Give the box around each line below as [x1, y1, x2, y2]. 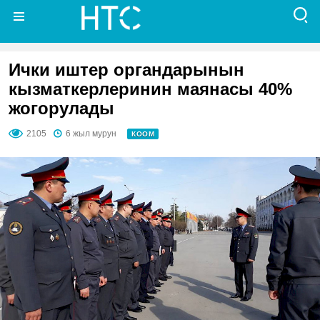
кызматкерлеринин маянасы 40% [9, 79, 292, 99]
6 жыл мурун [66, 129, 116, 139]
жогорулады [9, 99, 114, 118]
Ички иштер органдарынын [9, 60, 244, 79]
